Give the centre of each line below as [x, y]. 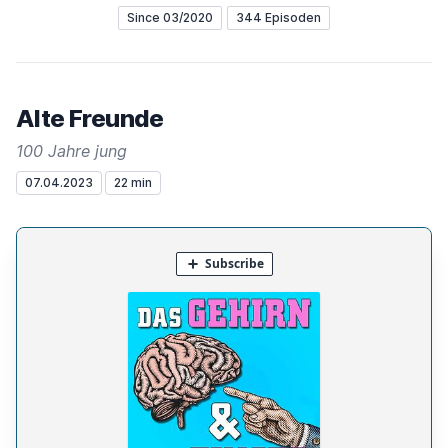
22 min [133, 182]
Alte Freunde [90, 118]
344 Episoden [278, 17]
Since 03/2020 [170, 17]
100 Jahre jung [71, 151]
